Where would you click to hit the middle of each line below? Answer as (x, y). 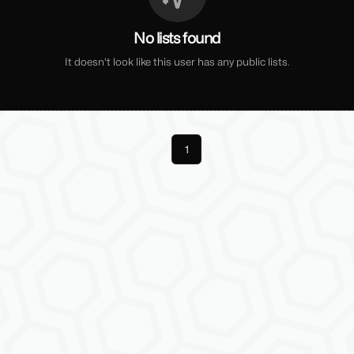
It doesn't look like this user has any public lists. (177, 61)
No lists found (177, 38)
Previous (139, 150)
